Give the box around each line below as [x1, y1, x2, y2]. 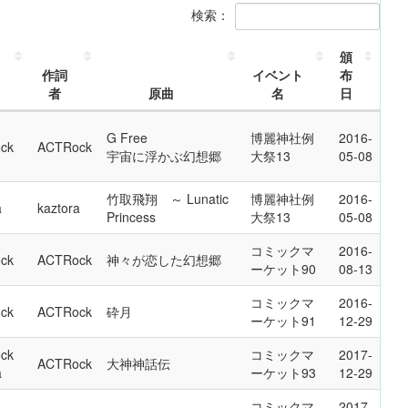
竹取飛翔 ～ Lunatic [107, 189, 229, 208]
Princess [107, 208, 156, 226]
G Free [107, 128, 148, 147]
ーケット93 [250, 363, 316, 382]
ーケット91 [250, 311, 316, 330]
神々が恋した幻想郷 [107, 250, 221, 269]
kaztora [37, 199, 80, 217]
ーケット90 [250, 260, 316, 278]
